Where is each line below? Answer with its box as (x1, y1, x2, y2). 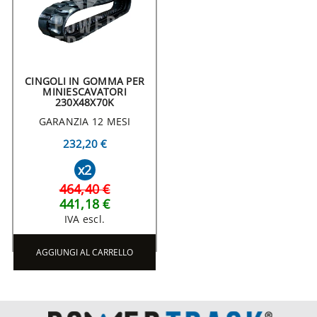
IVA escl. (64, 212, 105, 226)
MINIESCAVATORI (42, 85, 127, 99)
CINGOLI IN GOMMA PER (25, 74, 144, 88)
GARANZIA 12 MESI (38, 115, 131, 129)
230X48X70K (54, 96, 115, 110)
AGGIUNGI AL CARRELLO (36, 246, 133, 259)
